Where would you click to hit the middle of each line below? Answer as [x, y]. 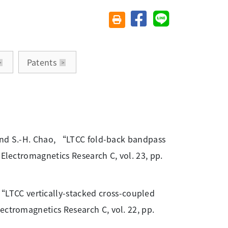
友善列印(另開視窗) [152, 19]
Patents [42, 62]
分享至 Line [188, 15]
